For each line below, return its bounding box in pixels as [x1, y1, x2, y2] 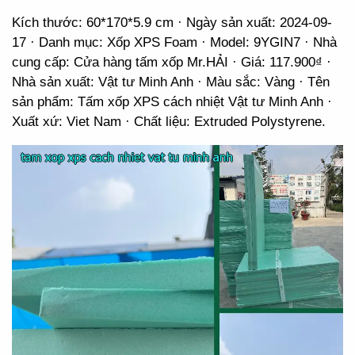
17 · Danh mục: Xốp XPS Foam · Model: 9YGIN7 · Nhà [12, 35, 337, 50]
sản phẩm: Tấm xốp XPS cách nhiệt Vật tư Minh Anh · [12, 94, 332, 109]
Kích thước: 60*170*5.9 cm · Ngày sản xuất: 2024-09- [12, 15, 332, 30]
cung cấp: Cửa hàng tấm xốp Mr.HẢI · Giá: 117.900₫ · [12, 55, 331, 70]
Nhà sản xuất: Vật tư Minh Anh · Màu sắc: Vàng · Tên [12, 74, 330, 90]
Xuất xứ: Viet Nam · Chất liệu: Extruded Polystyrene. [12, 114, 326, 129]
